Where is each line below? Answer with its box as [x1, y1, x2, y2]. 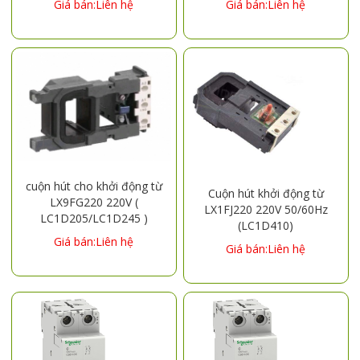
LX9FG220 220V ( [49, 194, 138, 210]
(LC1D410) [238, 217, 294, 233]
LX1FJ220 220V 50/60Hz [203, 201, 328, 217]
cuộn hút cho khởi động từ [25, 178, 162, 194]
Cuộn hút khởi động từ [207, 185, 324, 201]
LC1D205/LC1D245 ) [39, 210, 148, 226]
